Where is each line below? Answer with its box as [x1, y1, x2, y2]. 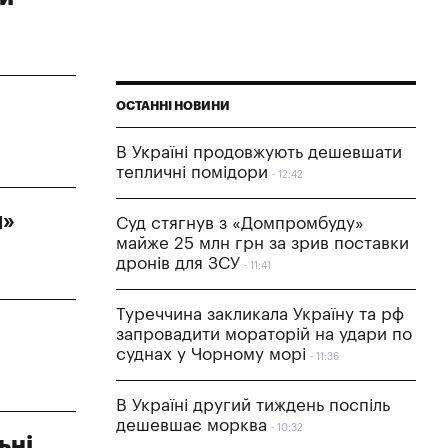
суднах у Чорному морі [116, 345, 306, 363]
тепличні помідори [116, 163, 268, 181]
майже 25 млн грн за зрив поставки [116, 234, 409, 252]
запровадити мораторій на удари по [116, 325, 412, 343]
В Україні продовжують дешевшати [116, 143, 402, 161]
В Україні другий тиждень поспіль [116, 396, 390, 414]
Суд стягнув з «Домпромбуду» [116, 214, 364, 232]
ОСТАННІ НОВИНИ [116, 99, 230, 112]
